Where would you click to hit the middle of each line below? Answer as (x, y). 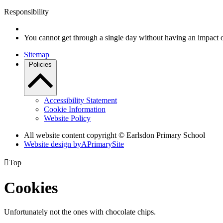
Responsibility (26, 12)
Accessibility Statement (80, 101)
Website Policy (67, 118)
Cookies (31, 187)
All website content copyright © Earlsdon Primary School (114, 135)
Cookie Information (75, 110)
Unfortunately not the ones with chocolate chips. (80, 212)
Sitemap (37, 55)
